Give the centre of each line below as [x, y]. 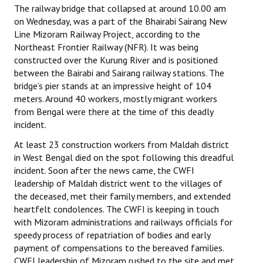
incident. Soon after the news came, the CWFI [104, 171]
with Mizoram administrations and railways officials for [123, 222]
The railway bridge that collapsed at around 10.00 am [120, 9]
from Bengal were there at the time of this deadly [114, 112]
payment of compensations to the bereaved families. [119, 248]
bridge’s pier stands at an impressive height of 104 [113, 86]
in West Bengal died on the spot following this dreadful [124, 158]
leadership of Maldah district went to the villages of [118, 183]
